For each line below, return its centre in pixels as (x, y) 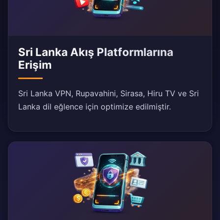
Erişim (35, 65)
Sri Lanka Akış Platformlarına (96, 52)
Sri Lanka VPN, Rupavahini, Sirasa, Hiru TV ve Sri (109, 94)
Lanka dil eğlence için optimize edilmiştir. (95, 107)
